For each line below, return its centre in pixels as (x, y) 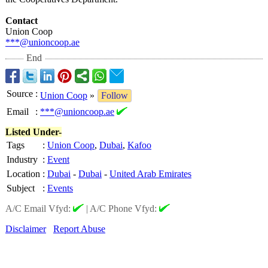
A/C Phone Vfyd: (124, 208)
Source (20, 94)
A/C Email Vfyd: (39, 208)
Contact (22, 21)
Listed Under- (33, 132)
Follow (115, 95)
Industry (22, 159)
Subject (21, 188)
